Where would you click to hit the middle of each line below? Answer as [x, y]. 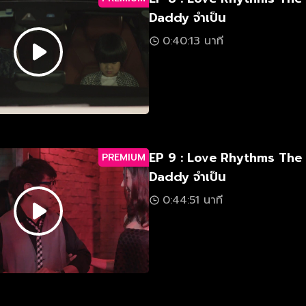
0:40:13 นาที [193, 41]
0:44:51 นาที [193, 200]
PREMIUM [124, 157]
